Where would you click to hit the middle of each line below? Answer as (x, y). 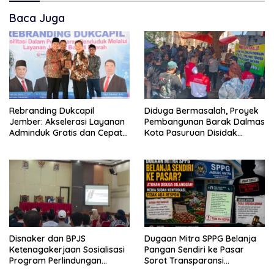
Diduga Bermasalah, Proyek (202, 110)
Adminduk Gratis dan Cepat (66, 132)
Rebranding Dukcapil (52, 110)
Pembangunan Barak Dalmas (205, 121)
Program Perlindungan (55, 261)
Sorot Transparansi (184, 261)
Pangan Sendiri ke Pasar (194, 250)
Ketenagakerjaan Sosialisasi (67, 250)
